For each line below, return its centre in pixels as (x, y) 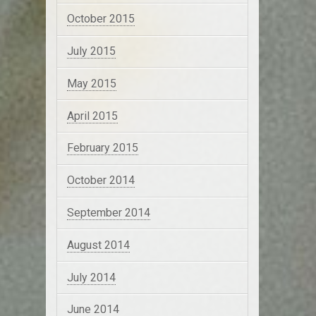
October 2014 (101, 181)
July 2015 (91, 51)
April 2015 (92, 116)
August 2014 (98, 245)
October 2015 (101, 19)
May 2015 (91, 83)
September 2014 (108, 212)
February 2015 (102, 148)
